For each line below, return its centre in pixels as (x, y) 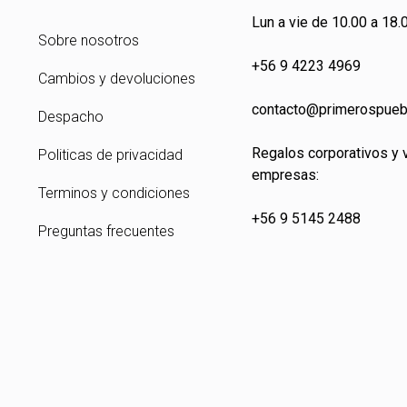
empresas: (286, 174)
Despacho (71, 117)
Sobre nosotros (89, 40)
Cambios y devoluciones (117, 79)
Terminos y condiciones (114, 193)
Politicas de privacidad (110, 155)
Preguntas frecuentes (106, 231)
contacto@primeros (314, 109)
